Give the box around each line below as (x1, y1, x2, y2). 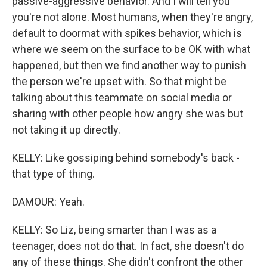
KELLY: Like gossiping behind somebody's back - (12, 151, 240, 164)
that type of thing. (12, 167, 95, 180)
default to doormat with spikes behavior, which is (12, 27, 242, 39)
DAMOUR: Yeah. (12, 195, 85, 208)
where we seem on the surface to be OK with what (12, 43, 250, 55)
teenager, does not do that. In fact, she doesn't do (12, 240, 244, 252)
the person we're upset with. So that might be (12, 75, 226, 88)
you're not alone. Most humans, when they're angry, (12, 11, 253, 23)
